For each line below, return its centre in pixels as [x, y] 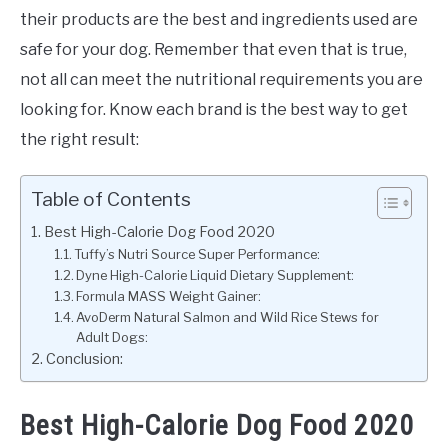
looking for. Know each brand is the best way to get [214, 109]
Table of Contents [111, 199]
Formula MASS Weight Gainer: [169, 296]
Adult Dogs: [112, 337]
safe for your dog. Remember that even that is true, [213, 49]
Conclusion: [84, 359]
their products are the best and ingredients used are [219, 19]
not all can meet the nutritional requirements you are [221, 79]
